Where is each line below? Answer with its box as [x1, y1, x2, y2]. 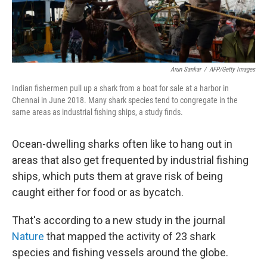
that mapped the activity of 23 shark [46, 230, 216, 243]
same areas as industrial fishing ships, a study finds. [12, 107, 183, 117]
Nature [12, 230, 44, 243]
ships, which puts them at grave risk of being [12, 170, 223, 183]
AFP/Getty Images [209, 66, 255, 74]
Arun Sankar [170, 66, 201, 74]
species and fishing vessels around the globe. [12, 246, 228, 259]
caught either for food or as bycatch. [12, 186, 184, 199]
